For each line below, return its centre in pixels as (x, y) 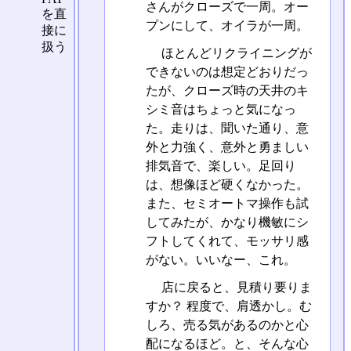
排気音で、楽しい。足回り (221, 165)
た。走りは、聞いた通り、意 (227, 128)
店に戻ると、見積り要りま (235, 287)
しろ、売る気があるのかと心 (227, 324)
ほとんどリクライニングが (235, 52)
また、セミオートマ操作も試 (227, 203)
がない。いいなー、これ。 (221, 259)
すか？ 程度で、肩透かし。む (228, 306)
